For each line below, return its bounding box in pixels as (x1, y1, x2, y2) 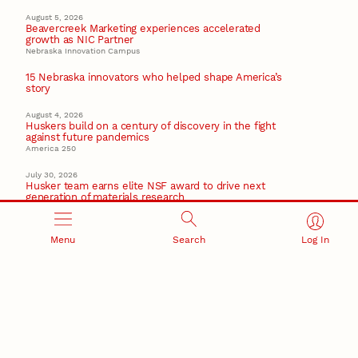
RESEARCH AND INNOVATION (20, 337, 233, 356)
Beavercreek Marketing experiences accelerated (25, 22, 261, 34)
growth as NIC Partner (25, 33, 134, 46)
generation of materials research (25, 191, 185, 204)
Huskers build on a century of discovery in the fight (25, 119, 276, 132)
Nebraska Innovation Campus (26, 46, 140, 55)
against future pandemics (25, 130, 149, 143)
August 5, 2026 (26, 12, 83, 22)
